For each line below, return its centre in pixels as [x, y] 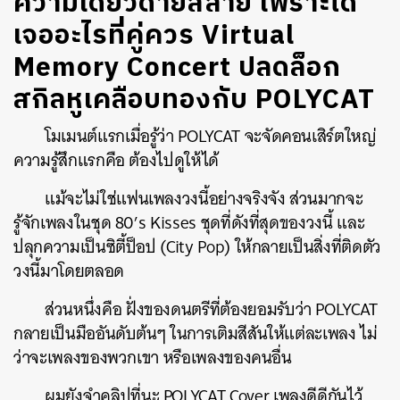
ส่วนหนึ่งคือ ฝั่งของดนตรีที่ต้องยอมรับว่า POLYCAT [212, 309]
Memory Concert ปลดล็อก [177, 68]
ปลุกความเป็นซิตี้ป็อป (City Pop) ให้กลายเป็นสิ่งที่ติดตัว [197, 247]
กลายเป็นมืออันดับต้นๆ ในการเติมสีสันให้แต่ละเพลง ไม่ [196, 333]
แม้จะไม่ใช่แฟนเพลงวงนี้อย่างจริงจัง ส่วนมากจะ [204, 199]
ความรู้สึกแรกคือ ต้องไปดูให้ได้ [116, 160]
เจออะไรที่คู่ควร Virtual [154, 36]
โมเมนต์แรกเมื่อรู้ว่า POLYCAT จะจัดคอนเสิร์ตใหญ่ [211, 136]
